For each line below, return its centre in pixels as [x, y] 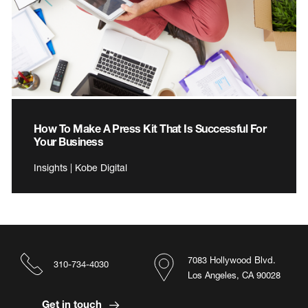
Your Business [68, 141]
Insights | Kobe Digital [80, 167]
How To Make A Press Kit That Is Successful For [150, 128]
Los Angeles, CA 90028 [234, 275]
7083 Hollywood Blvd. [232, 260]
